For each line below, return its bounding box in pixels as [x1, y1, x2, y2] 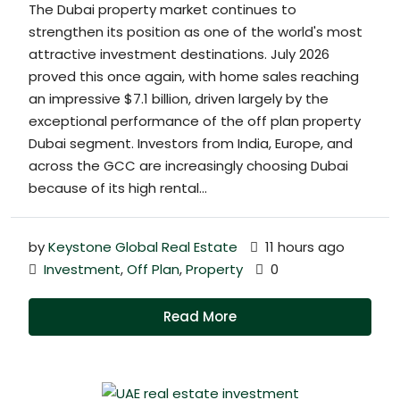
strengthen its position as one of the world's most [29, 22, 362, 42]
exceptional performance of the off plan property [29, 112, 361, 131]
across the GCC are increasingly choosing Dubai [29, 156, 348, 176]
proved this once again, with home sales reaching [29, 67, 359, 87]
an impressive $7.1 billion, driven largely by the [29, 89, 329, 109]
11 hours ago [262, 237, 345, 257]
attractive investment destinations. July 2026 [29, 45, 329, 64]
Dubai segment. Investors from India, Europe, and [29, 134, 353, 154]
